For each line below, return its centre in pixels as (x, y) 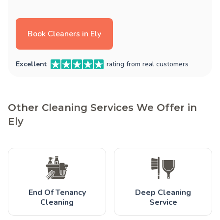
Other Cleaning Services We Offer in (102, 107)
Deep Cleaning (163, 192)
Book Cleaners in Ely (64, 34)
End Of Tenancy (57, 192)
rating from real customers (148, 64)
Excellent (31, 64)
